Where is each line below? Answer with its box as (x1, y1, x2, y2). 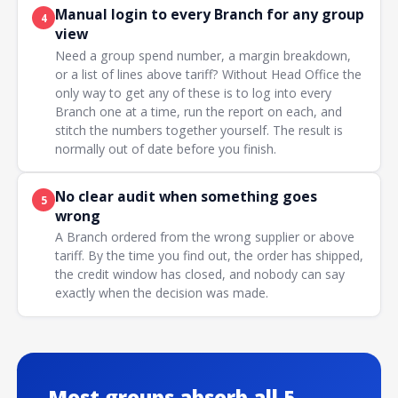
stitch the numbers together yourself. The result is (55, 121, 344, 139)
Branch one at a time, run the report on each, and (55, 102, 343, 120)
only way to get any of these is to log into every (55, 84, 332, 101)
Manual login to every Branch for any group (55, 4, 365, 25)
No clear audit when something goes (55, 187, 318, 207)
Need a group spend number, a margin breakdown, (55, 46, 352, 64)
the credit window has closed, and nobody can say (55, 266, 346, 283)
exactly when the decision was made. (55, 284, 269, 302)
